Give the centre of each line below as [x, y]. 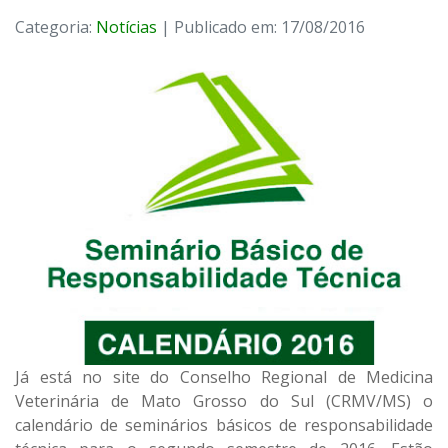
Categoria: [55, 27]
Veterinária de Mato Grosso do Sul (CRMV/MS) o [224, 400]
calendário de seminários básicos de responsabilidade [224, 424]
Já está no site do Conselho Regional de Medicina [224, 376]
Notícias [126, 27]
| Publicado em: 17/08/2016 [261, 27]
